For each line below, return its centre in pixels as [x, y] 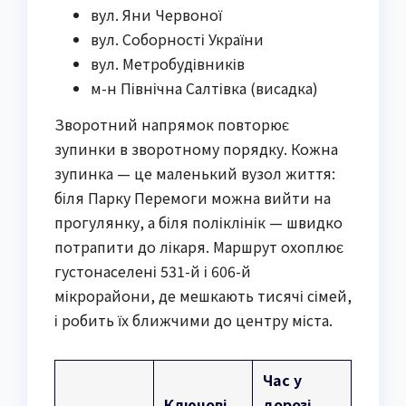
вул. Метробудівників [168, 63]
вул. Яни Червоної [156, 14]
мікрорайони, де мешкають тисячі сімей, [203, 295]
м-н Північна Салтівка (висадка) [204, 87]
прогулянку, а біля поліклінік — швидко [198, 222]
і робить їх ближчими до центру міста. [193, 319]
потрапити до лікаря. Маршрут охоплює [199, 246]
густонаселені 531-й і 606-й [153, 271]
